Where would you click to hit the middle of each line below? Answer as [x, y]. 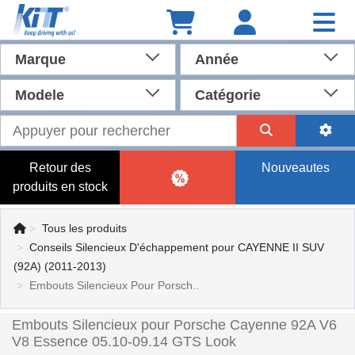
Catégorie [227, 95]
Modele [40, 95]
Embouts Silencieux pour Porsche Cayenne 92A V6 [174, 325]
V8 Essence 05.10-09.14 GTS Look [124, 342]
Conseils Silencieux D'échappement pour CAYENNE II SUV [177, 247]
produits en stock [60, 187]
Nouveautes [295, 168]
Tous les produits [84, 228]
